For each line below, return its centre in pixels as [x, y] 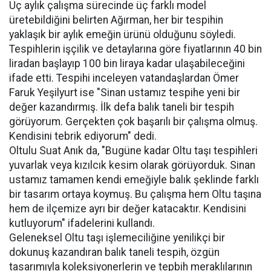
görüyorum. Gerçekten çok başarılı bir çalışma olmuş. [133, 122]
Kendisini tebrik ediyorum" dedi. [83, 136]
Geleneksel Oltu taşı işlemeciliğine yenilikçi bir [117, 238]
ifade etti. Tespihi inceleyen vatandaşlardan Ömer [124, 78]
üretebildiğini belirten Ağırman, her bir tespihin [116, 20]
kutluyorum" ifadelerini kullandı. [82, 223]
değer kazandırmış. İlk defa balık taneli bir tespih [122, 107]
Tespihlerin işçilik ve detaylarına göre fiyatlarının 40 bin [135, 49]
